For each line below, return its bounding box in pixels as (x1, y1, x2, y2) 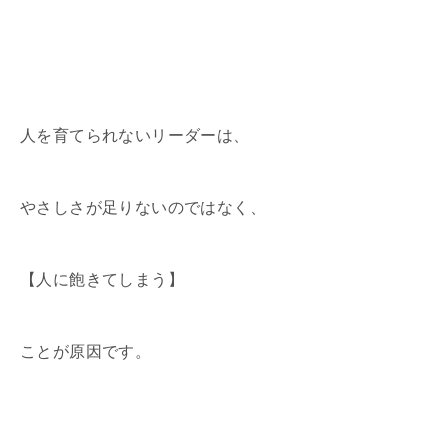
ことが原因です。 (20, 342, 152, 360)
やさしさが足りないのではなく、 (20, 198, 266, 216)
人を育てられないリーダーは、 (20, 126, 250, 144)
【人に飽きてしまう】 (20, 270, 184, 288)
